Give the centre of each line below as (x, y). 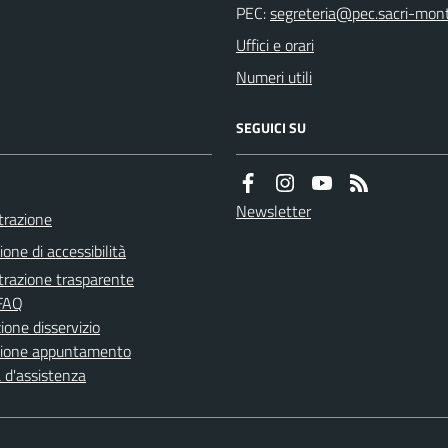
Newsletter (273, 211)
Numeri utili (274, 77)
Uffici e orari (275, 45)
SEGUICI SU (271, 127)
